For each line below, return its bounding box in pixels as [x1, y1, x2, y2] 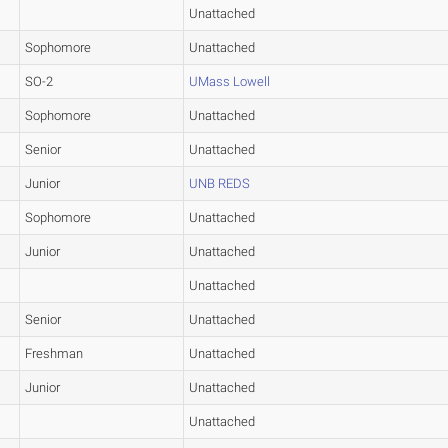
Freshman [25, 346, 84, 362]
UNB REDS [189, 176, 251, 192]
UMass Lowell [189, 74, 271, 90]
